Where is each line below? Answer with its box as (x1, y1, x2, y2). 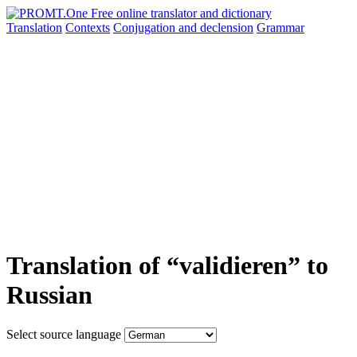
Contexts (65, 21, 110, 34)
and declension (178, 21, 253, 34)
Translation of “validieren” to (6, 251, 328, 280)
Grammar (257, 21, 304, 34)
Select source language (6, 327, 121, 341)
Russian (6, 280, 92, 310)
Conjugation (113, 21, 178, 34)
